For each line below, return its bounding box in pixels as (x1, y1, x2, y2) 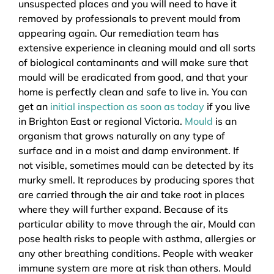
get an (18, 100, 50, 113)
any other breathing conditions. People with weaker (18, 246, 253, 259)
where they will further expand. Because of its (18, 202, 228, 215)
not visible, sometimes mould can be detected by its (18, 158, 254, 171)
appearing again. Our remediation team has (18, 26, 219, 39)
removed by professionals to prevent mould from (18, 12, 240, 24)
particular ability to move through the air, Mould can (18, 217, 255, 230)
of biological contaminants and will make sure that (18, 56, 248, 68)
